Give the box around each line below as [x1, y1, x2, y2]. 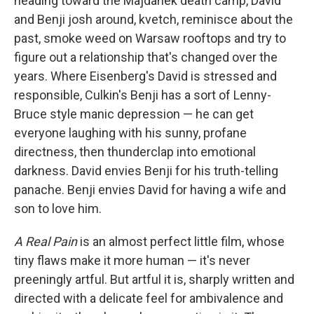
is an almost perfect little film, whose [77, 234, 285, 249]
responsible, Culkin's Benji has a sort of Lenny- [14, 88, 271, 102]
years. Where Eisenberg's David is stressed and [14, 69, 277, 83]
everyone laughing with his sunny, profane [14, 125, 247, 140]
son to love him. [14, 201, 102, 216]
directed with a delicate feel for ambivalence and [14, 291, 283, 306]
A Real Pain [14, 234, 77, 249]
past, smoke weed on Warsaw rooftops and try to [14, 31, 286, 46]
